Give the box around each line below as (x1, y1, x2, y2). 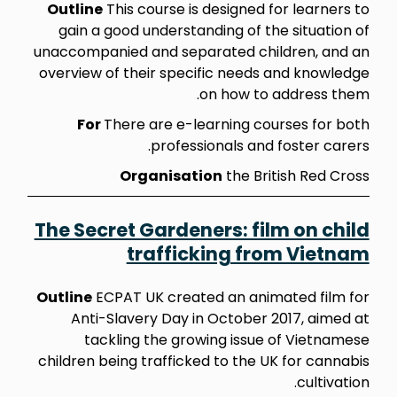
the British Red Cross (222, 165, 370, 186)
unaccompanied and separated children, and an (33, 41, 370, 62)
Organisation (119, 165, 222, 186)
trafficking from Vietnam (126, 240, 370, 267)
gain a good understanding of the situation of (58, 19, 370, 41)
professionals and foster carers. (150, 135, 370, 156)
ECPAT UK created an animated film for (91, 286, 370, 307)
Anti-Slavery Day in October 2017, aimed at (70, 307, 370, 329)
